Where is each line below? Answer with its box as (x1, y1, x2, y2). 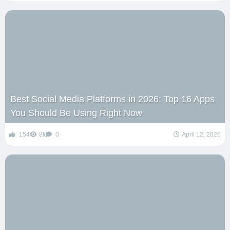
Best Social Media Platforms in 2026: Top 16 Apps (10, 94, 215, 105)
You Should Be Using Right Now (10, 108, 142, 119)
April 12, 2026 (182, 131, 221, 139)
